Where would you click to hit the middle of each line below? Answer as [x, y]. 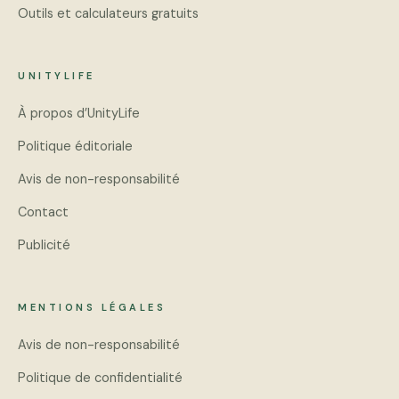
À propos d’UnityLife [79, 113]
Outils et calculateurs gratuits [108, 13]
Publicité [44, 245]
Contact [43, 212]
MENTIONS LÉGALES [92, 307]
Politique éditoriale [75, 146]
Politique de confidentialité [100, 378]
